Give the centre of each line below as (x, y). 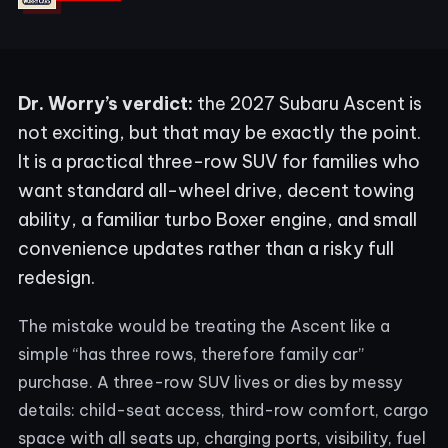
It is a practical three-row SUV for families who (219, 161)
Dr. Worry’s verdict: (105, 103)
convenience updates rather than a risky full (206, 248)
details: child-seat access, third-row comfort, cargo (223, 410)
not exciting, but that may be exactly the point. (219, 132)
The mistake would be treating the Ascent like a (204, 326)
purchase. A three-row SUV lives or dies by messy (210, 382)
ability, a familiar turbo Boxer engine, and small (217, 219)
